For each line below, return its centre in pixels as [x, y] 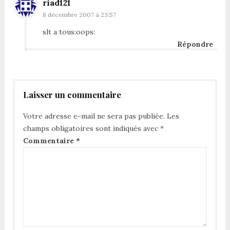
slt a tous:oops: [69, 32]
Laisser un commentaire [72, 94]
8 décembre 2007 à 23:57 [79, 14]
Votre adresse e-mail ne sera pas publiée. [94, 116]
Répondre [195, 44]
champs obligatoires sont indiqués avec [91, 129]
